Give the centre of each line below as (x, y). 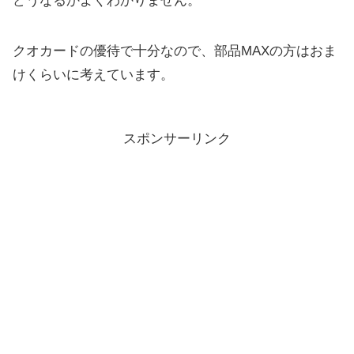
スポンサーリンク (177, 139)
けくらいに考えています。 (93, 75)
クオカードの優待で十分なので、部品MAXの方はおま (175, 51)
